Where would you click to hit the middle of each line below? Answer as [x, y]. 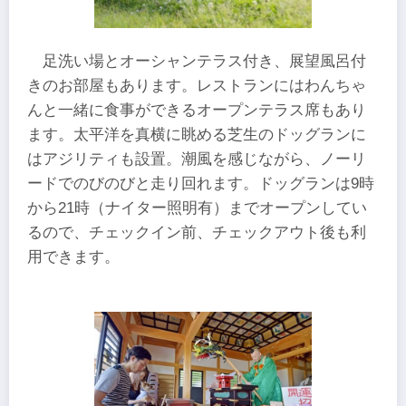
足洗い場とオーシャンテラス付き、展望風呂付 [205, 61]
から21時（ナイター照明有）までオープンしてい [197, 208]
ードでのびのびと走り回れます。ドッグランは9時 [201, 183]
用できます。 [73, 256]
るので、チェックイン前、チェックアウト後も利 [197, 232]
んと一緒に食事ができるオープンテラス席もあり [197, 110]
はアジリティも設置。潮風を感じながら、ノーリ [197, 159]
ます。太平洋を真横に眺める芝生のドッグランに [197, 134]
